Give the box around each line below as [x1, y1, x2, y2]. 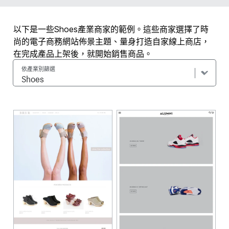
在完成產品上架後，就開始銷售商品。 [13, 49, 153, 59]
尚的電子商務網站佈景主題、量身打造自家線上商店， [13, 36, 210, 47]
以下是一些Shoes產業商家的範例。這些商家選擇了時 [13, 24, 209, 34]
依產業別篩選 [21, 63, 56, 73]
